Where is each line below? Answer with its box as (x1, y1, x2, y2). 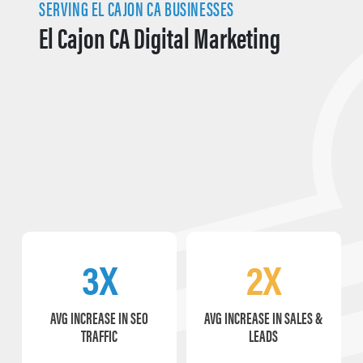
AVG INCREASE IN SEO (50, 305, 149, 329)
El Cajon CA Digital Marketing (39, 16, 280, 57)
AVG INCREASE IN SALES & (204, 305, 323, 329)
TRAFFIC (81, 323, 118, 347)
